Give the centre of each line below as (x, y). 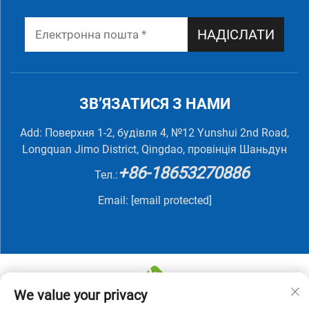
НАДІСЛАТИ (236, 34)
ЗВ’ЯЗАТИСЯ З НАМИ (154, 104)
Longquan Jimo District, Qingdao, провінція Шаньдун (154, 149)
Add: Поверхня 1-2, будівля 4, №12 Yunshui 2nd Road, (154, 133)
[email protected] (171, 200)
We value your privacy (80, 295)
